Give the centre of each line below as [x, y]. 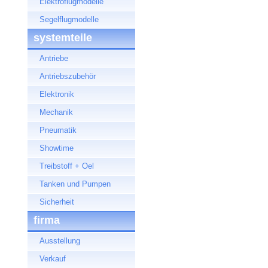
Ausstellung [60, 241]
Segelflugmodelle [69, 19]
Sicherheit [57, 202]
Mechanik [56, 112]
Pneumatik [58, 130]
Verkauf [53, 259]
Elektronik [57, 94]
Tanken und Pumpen [75, 184]
